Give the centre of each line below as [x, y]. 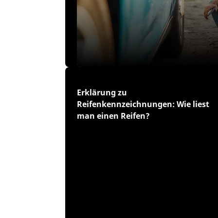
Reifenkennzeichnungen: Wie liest [143, 104]
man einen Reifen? [114, 116]
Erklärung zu [102, 92]
